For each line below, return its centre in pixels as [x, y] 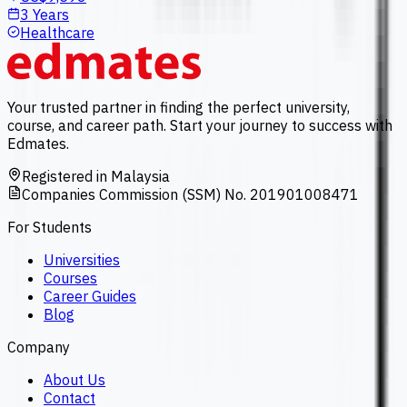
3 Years [45, 15]
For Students [50, 227]
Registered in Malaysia [96, 176]
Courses [70, 278]
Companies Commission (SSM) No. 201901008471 [190, 194]
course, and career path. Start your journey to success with [200, 125]
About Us [74, 380]
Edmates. [38, 144]
